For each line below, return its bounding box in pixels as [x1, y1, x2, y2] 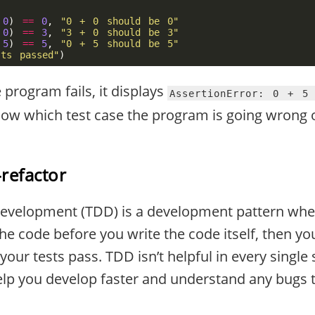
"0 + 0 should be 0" [60, 15, 179, 27]
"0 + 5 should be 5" [60, 38, 179, 49]
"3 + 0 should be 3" [60, 27, 179, 38]
